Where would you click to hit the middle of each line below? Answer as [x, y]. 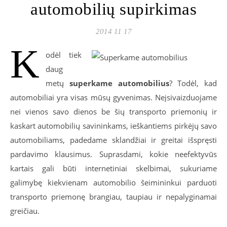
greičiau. [25, 211]
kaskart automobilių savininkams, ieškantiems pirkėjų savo [113, 126]
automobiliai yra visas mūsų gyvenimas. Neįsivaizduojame [113, 97]
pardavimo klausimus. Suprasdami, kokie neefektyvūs [113, 154]
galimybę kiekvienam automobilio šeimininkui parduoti [113, 182]
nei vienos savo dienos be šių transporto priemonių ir [113, 111]
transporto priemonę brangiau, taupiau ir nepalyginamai [113, 197]
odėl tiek [64, 55]
